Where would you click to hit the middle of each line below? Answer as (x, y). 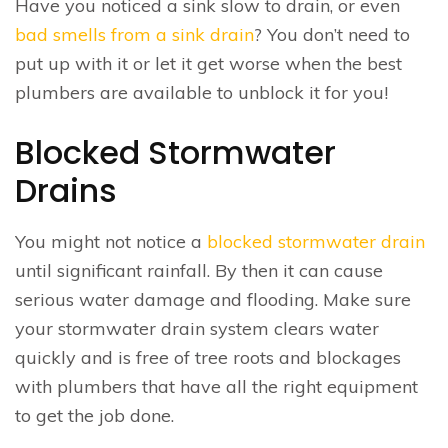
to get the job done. (94, 415)
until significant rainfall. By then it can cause (199, 270)
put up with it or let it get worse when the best (208, 63)
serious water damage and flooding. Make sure (213, 299)
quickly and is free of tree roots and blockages (208, 357)
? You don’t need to (332, 34)
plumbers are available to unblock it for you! (201, 92)
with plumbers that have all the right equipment (216, 386)
